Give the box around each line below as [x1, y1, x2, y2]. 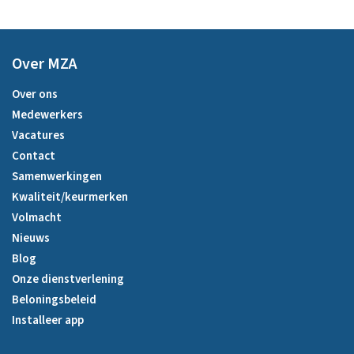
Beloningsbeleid [12, 291, 96, 308]
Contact [12, 147, 55, 164]
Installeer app [12, 311, 84, 329]
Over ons [12, 85, 58, 103]
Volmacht [12, 209, 62, 226]
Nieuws [12, 229, 50, 247]
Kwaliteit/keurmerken [12, 188, 128, 205]
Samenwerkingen [12, 168, 102, 185]
